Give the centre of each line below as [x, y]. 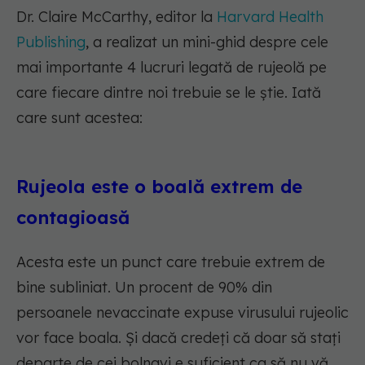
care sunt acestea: [79, 118]
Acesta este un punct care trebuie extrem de [171, 262]
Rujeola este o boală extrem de [159, 187]
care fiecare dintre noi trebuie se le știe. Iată [169, 93]
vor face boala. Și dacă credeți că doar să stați [178, 338]
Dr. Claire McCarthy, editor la [117, 17]
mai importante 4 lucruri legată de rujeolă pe [172, 68]
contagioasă [73, 218]
